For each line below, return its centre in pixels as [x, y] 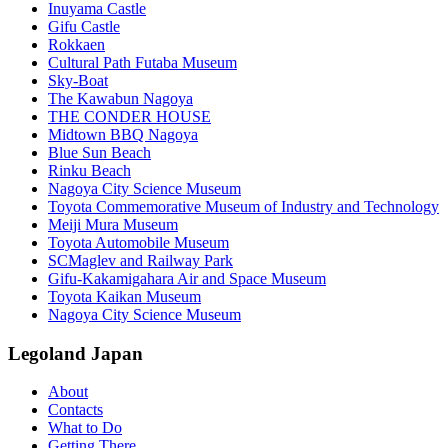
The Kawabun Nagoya [120, 98]
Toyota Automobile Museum [138, 242]
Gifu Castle [84, 26]
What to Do [85, 428]
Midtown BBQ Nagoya [123, 134]
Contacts [75, 410]
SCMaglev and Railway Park [140, 260]
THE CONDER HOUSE [129, 116]
